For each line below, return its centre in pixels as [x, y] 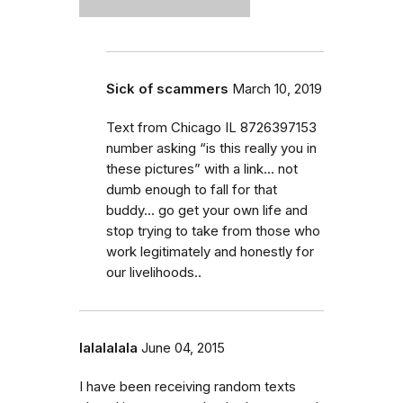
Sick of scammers [167, 89]
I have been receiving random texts [188, 386]
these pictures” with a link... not [202, 169]
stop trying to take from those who [213, 231]
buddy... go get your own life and [207, 210]
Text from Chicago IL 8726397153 [211, 127]
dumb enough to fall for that [192, 189]
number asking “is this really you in [211, 148]
